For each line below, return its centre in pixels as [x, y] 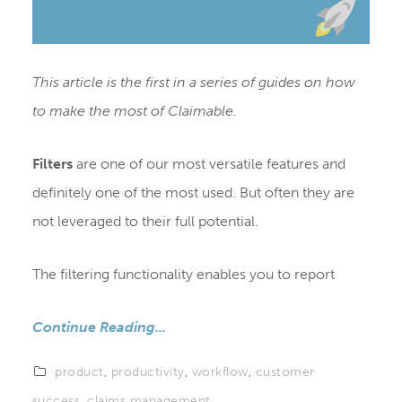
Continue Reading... [99, 327]
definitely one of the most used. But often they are [193, 192]
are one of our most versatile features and [209, 163]
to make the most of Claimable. [134, 110]
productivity [148, 371]
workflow [220, 371]
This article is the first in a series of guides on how [193, 82]
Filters [52, 163]
